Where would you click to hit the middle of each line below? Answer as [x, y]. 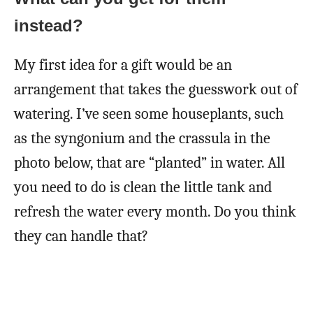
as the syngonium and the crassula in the [142, 139]
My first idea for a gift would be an [123, 65]
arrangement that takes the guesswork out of [156, 90]
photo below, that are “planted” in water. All [150, 163]
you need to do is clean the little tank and [143, 188]
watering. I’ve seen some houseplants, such [149, 114]
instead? [49, 26]
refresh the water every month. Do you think [155, 212]
